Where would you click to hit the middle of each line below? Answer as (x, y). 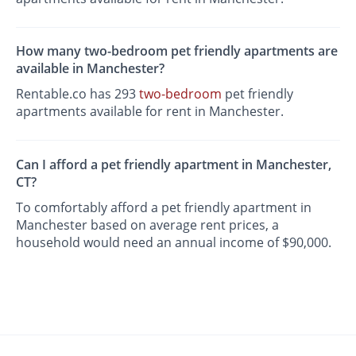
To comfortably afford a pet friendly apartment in (164, 207)
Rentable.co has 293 (78, 94)
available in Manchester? (91, 69)
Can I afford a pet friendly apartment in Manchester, (174, 164)
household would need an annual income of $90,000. (174, 242)
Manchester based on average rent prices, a (148, 224)
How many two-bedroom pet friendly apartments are (177, 51)
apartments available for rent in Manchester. (150, 112)
